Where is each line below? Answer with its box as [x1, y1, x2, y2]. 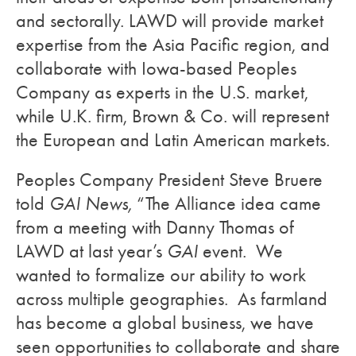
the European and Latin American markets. [16, 129, 330, 151]
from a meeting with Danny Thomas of [16, 216, 294, 238]
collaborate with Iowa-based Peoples [16, 57, 296, 79]
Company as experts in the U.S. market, [16, 81, 308, 103]
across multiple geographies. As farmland [16, 288, 327, 310]
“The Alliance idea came [137, 192, 321, 215]
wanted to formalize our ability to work [16, 264, 306, 286]
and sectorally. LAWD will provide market [16, 10, 323, 32]
